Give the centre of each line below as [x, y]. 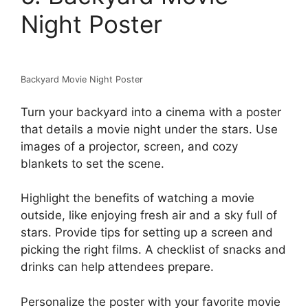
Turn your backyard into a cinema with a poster [151, 112]
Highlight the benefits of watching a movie [137, 198]
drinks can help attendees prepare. [117, 267]
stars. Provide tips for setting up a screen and [147, 233]
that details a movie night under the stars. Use [149, 129]
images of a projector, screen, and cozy [129, 146]
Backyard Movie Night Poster [82, 80]
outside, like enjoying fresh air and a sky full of [149, 216]
